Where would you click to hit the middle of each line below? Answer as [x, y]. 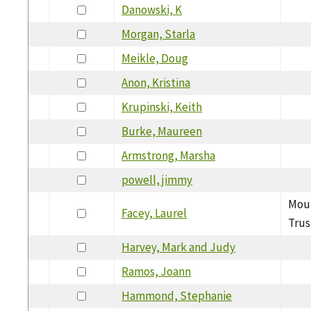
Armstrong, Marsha [169, 155]
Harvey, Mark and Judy [179, 247]
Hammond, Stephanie [177, 295]
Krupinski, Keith [162, 107]
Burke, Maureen [162, 131]
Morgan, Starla [159, 34]
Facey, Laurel [154, 213]
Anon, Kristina [156, 82]
